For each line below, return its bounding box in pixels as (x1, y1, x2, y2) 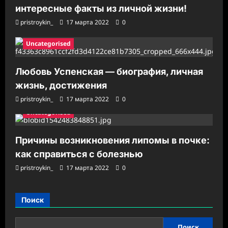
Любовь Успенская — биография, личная (15, 66, 203, 77)
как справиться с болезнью (15, 149, 143, 160)
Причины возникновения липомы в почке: (15, 135, 210, 146)
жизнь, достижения (15, 80, 107, 91)
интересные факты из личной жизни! (15, 3, 187, 14)
